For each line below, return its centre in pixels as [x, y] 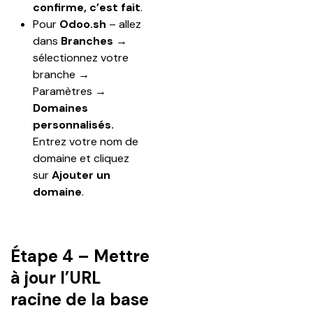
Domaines [62, 108]
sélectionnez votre [82, 58]
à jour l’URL [56, 278]
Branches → [94, 41]
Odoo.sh [83, 24]
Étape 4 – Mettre [80, 256]
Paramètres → [71, 91]
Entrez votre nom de [87, 141]
